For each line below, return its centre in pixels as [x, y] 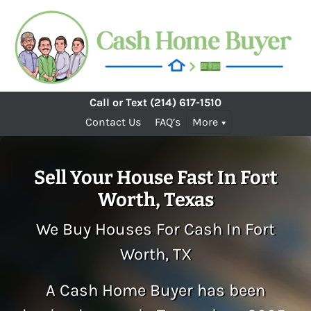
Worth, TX [155, 254]
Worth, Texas [155, 200]
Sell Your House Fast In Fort [155, 178]
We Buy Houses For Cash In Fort [155, 229]
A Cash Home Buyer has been [155, 291]
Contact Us [113, 122]
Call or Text [118, 103]
